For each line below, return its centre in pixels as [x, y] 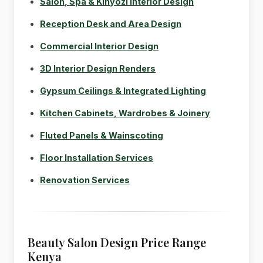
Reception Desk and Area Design [111, 23]
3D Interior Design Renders [98, 68]
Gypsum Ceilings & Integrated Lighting [123, 90]
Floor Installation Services [97, 157]
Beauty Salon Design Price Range [117, 242]
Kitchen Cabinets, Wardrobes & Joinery [125, 113]
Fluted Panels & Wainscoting [102, 135]
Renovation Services [85, 180]
